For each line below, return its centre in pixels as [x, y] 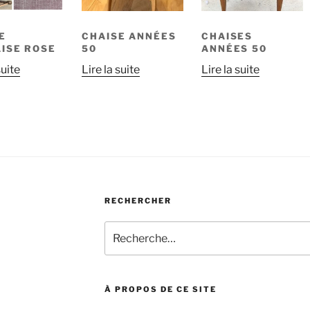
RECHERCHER [138, 201]
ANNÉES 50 [234, 48]
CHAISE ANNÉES [129, 36]
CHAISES [227, 36]
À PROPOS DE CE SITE [160, 289]
